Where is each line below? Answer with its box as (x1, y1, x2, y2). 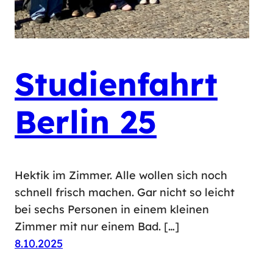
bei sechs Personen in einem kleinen (15, 202, 209, 216)
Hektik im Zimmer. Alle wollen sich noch (15, 168, 227, 182)
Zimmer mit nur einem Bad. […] (15, 219, 179, 233)
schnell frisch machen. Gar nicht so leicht (15, 185, 235, 199)
